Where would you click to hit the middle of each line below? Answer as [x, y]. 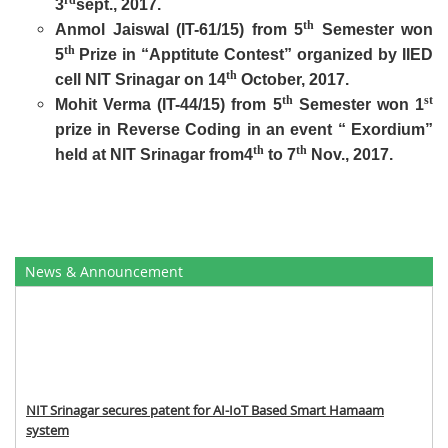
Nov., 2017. [350, 154]
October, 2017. [293, 79]
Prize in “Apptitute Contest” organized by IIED [256, 54]
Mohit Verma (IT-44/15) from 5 [168, 104]
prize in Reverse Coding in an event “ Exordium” [244, 129]
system [47, 425]
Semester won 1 [358, 104]
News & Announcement [104, 271]
